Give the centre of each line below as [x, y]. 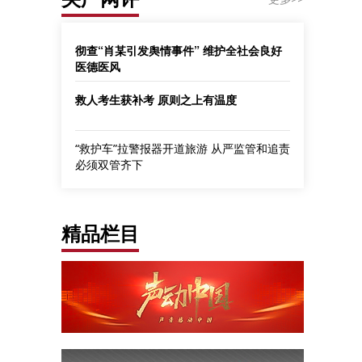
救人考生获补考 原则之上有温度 [156, 99]
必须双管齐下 [109, 164]
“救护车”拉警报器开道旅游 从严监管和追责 [183, 148]
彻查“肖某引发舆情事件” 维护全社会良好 [179, 50]
